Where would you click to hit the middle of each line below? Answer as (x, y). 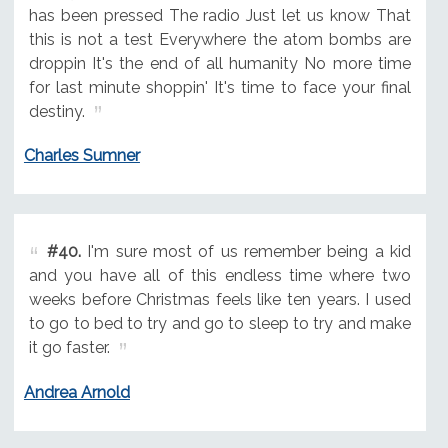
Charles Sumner (81, 156)
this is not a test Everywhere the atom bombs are (219, 39)
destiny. (56, 111)
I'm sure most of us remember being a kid (245, 252)
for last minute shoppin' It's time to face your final (219, 87)
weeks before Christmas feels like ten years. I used (219, 300)
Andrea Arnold (76, 393)
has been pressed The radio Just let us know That (219, 15)
